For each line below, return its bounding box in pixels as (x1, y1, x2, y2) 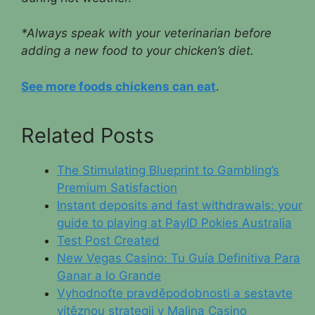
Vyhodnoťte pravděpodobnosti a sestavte (57, 285, 292, 300)
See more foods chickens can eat (21, 79, 216, 94)
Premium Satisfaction (57, 180, 177, 195)
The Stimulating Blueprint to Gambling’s (57, 162, 279, 177)
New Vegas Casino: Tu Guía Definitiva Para (57, 250, 300, 265)
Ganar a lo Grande (57, 268, 161, 283)
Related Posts (21, 122, 154, 148)
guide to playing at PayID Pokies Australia (57, 215, 292, 230)
